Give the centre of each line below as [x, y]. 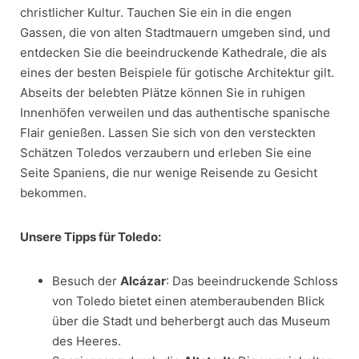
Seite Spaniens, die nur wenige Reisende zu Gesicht [169, 172]
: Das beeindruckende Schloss [252, 280]
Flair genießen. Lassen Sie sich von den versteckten [168, 132]
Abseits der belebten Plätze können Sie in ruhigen [163, 92]
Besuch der [86, 280]
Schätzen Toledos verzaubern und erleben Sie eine [166, 152]
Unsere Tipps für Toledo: [91, 236]
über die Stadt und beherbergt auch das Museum [191, 321]
